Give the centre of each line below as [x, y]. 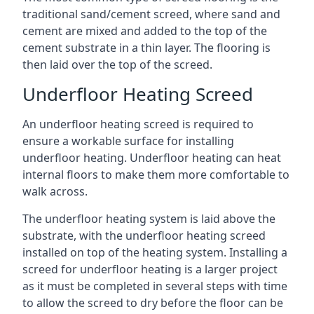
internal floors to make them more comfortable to [156, 175]
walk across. [55, 191]
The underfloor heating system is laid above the [149, 219]
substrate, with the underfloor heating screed [144, 235]
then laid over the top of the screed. [117, 64]
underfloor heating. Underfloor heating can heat [152, 158]
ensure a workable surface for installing [128, 141]
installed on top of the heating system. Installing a [155, 252]
